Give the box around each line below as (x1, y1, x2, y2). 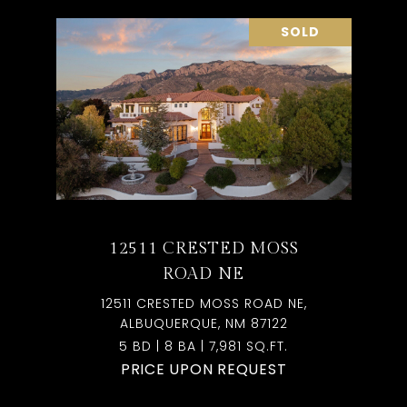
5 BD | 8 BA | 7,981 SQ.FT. (119, 337, 288, 355)
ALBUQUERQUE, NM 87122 (119, 314, 288, 333)
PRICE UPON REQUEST (120, 359, 287, 380)
